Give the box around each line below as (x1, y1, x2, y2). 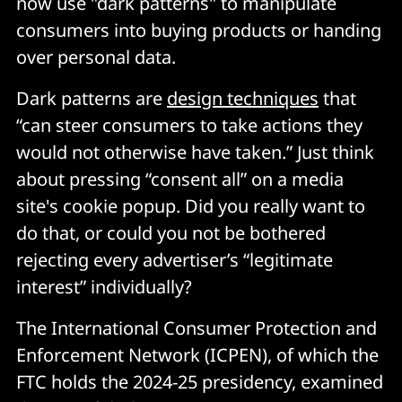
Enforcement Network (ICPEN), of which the (16, 342, 379, 367)
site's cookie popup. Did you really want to (16, 193, 365, 218)
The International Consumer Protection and (16, 315, 377, 340)
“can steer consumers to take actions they (16, 112, 363, 137)
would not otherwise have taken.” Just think (16, 139, 374, 164)
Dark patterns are (16, 85, 167, 110)
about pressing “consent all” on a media (16, 166, 344, 191)
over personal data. (16, 44, 176, 69)
